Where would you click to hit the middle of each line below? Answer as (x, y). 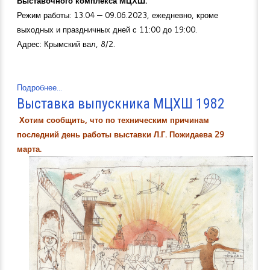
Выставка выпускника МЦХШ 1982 (121, 103)
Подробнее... (39, 87)
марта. (29, 149)
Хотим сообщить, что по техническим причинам (114, 120)
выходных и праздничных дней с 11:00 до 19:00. (107, 29)
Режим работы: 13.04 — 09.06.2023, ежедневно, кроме (118, 15)
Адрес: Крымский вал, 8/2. (66, 44)
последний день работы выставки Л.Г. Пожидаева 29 (121, 134)
